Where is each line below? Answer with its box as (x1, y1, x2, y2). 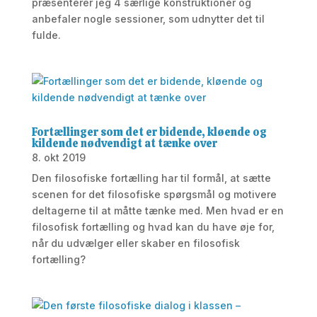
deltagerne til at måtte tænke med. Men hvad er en (31, 204, 284, 217)
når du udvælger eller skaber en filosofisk (31, 237, 240, 249)
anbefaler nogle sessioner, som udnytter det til (31, 13, 265, 25)
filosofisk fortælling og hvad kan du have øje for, (31, 221, 275, 233)
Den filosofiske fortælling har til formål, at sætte (31, 172, 271, 184)
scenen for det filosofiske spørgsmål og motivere (31, 188, 277, 200)
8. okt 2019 (31, 151, 86, 163)
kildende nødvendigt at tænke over (31, 136, 217, 151)
